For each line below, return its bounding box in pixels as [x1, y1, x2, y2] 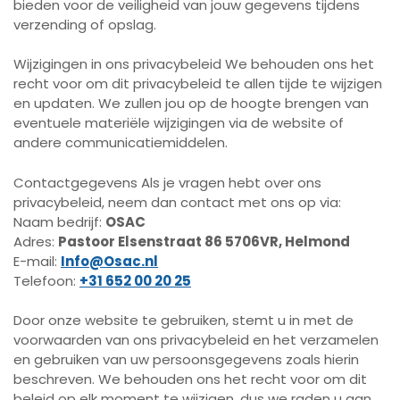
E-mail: [13, 251, 61, 271]
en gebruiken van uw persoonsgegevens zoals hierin [13, 350, 359, 369]
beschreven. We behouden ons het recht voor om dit [13, 370, 367, 388]
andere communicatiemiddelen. [13, 133, 228, 152]
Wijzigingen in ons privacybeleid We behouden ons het [13, 54, 374, 73]
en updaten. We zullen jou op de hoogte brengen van [13, 94, 369, 112]
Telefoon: [13, 271, 79, 290]
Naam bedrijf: [13, 212, 105, 231]
